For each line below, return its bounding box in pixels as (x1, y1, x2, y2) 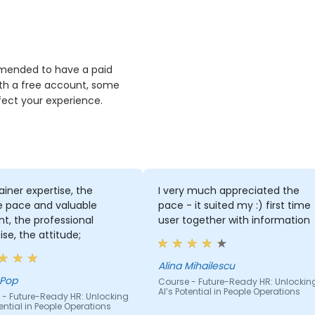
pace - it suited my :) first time (157, 198, 311, 213)
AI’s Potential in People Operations (157, 285, 300, 298)
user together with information (157, 213, 310, 228)
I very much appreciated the (157, 184, 300, 198)
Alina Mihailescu (157, 259, 235, 274)
